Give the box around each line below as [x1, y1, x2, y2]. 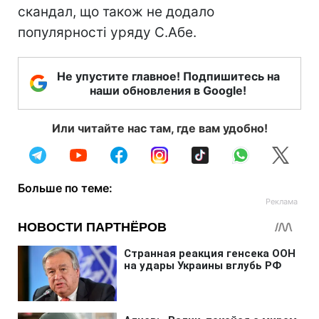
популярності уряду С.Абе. [18, 24, 197, 41]
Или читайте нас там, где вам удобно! [51, 121, 268, 135]
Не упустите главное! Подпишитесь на [56, 69, 280, 83]
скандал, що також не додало [18, 4, 214, 20]
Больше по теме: [18, 181, 113, 195]
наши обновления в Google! [90, 83, 246, 98]
